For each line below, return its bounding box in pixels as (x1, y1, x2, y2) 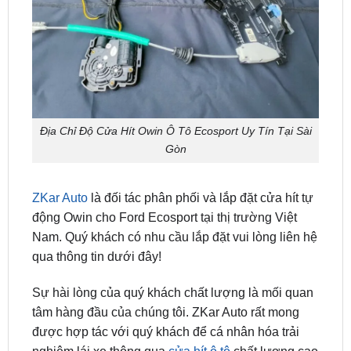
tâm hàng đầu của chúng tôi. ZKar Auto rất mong (31, 265, 299, 278)
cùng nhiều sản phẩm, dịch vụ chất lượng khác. (31, 324, 295, 337)
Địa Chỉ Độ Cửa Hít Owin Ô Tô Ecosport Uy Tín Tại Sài (39, 84, 312, 97)
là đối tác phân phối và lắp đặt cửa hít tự (87, 150, 313, 165)
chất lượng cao (230, 304, 318, 317)
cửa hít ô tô (168, 304, 230, 317)
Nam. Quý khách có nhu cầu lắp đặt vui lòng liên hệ (31, 190, 317, 204)
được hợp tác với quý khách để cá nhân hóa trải (31, 284, 299, 298)
